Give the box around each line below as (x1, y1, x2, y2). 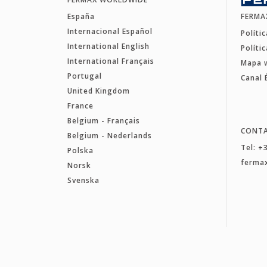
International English (67, 41, 150, 51)
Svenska (67, 175, 100, 185)
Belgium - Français (67, 115, 140, 126)
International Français (67, 55, 154, 66)
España (67, 11, 95, 21)
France (67, 100, 94, 111)
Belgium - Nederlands (67, 130, 152, 141)
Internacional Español (67, 26, 153, 36)
